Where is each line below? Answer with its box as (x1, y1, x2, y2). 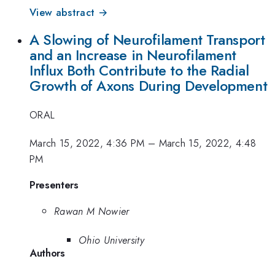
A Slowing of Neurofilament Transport (29, 29, 265, 51)
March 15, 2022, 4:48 (158, 136, 257, 151)
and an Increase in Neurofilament (29, 45, 237, 66)
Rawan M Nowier (54, 204, 130, 219)
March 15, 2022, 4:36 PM (29, 136, 145, 151)
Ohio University (79, 232, 144, 247)
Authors (29, 245, 65, 260)
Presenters (29, 177, 79, 192)
